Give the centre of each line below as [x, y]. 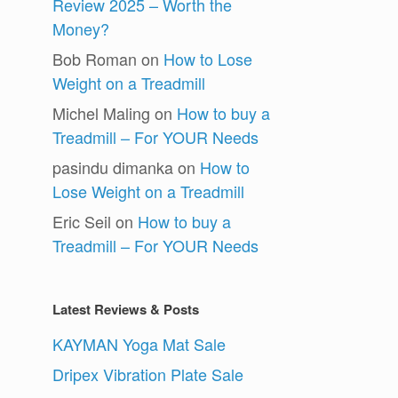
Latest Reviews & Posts [126, 310]
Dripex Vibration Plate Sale [148, 374]
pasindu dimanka [113, 167]
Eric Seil [82, 222]
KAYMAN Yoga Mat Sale [139, 344]
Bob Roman [95, 59]
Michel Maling [102, 113]
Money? [81, 29]
